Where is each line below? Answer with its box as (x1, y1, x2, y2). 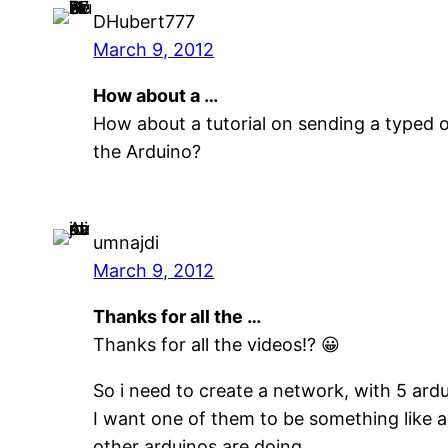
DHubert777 (93, 10, 196, 32)
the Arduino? (93, 140, 202, 162)
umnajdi (93, 232, 160, 254)
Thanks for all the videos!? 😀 (93, 334, 341, 356)
